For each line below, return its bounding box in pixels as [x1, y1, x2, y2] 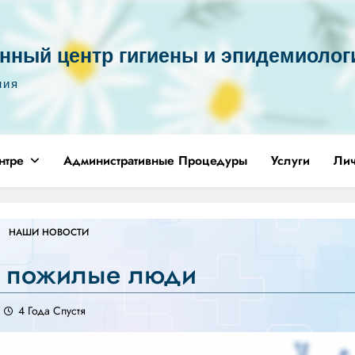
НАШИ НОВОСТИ [8, 225, 89, 239]
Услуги [271, 151, 310, 170]
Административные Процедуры [63, 151, 247, 170]
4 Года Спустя [17, 303, 86, 319]
